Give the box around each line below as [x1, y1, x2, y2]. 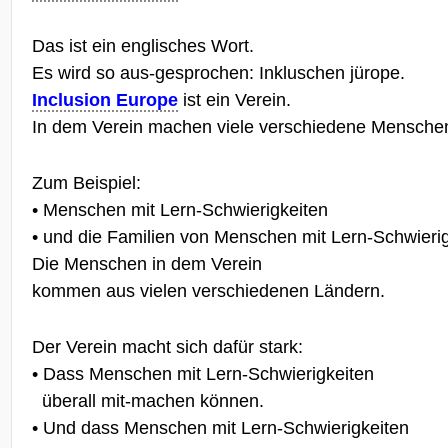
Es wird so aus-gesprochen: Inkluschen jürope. [31, 63, 405, 84]
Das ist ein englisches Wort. [31, 36, 254, 57]
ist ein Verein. [177, 90, 291, 111]
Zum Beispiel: [31, 173, 141, 194]
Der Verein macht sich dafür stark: [31, 336, 303, 357]
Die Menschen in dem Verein [31, 254, 262, 275]
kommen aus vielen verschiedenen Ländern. [31, 281, 385, 302]
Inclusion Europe [31, 90, 178, 111]
